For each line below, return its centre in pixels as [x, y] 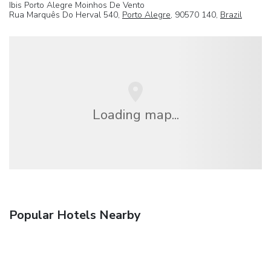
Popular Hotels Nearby [75, 215]
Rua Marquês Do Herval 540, [66, 15]
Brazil [231, 15]
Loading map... [135, 115]
